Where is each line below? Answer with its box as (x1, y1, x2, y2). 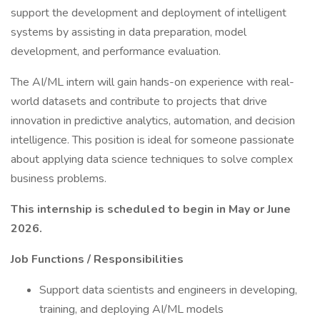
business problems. (11, 171, 106, 186)
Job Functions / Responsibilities (11, 251, 184, 267)
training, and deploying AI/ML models (39, 301, 224, 317)
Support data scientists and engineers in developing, (39, 282, 297, 298)
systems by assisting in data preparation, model (11, 24, 246, 40)
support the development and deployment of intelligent (11, 5, 286, 21)
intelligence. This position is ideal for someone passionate (11, 132, 294, 148)
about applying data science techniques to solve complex (11, 151, 293, 167)
